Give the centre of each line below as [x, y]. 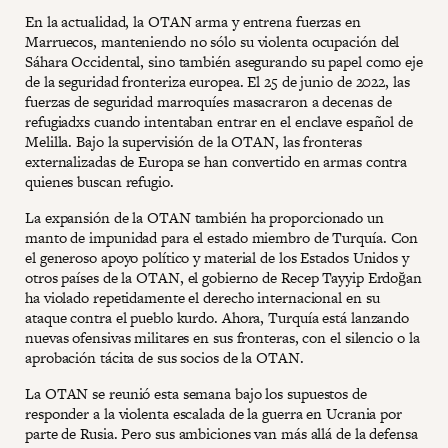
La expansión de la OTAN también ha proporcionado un [204, 217]
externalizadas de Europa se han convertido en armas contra [216, 161]
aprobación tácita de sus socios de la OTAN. [164, 357]
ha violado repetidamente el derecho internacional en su [202, 297]
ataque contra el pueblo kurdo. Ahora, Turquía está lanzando [217, 317]
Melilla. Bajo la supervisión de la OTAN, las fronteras [193, 141]
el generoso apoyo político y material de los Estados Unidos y [217, 257]
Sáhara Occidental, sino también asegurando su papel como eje [224, 61]
